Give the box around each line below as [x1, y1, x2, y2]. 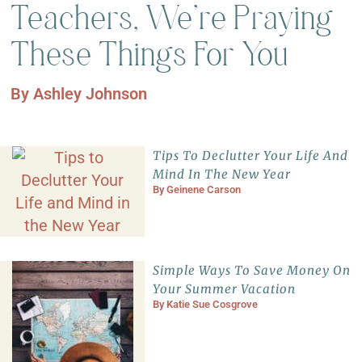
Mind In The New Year [153, 166, 292, 182]
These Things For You [11, 34, 289, 73]
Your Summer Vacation [153, 280, 297, 297]
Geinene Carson [166, 183, 242, 196]
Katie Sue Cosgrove [166, 297, 259, 310]
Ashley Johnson [33, 83, 148, 103]
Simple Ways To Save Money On [153, 262, 351, 278]
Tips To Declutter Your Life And [153, 147, 349, 163]
